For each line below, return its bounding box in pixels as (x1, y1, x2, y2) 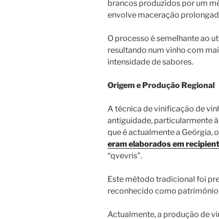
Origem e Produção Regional (108, 81, 215, 90)
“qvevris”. (108, 151, 142, 161)
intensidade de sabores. (108, 57, 193, 67)
